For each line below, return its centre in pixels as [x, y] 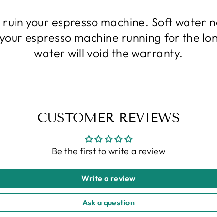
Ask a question [108, 202]
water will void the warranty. [108, 53]
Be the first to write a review [108, 151]
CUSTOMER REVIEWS [108, 117]
